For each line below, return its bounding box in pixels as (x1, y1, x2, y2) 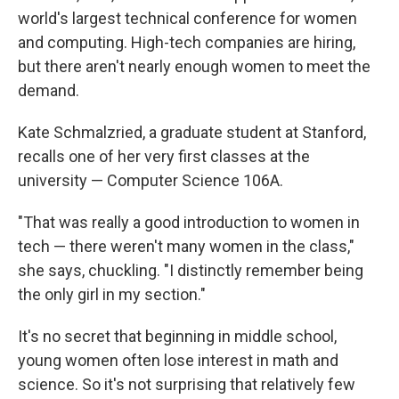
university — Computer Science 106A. (18, 171, 283, 191)
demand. (18, 81, 79, 101)
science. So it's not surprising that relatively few (18, 375, 355, 395)
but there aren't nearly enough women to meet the (18, 57, 370, 77)
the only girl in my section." (18, 285, 206, 305)
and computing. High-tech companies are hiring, (18, 33, 355, 53)
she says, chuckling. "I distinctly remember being (18, 261, 363, 281)
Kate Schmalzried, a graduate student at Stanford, (18, 123, 366, 142)
